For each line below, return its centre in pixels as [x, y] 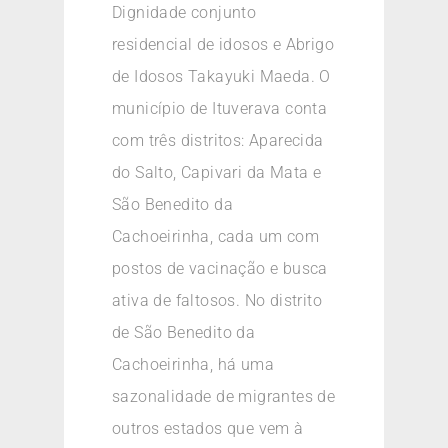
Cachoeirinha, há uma [193, 365]
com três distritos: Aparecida [218, 141]
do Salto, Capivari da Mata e [217, 173]
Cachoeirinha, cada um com [215, 237]
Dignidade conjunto [184, 13]
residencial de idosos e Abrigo [223, 45]
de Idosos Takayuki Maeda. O [221, 77]
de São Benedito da [184, 333]
